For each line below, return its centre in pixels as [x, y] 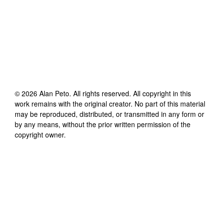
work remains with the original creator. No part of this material [110, 103]
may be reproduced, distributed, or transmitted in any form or [110, 114]
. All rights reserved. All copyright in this [130, 93]
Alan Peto [54, 93]
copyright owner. [40, 134]
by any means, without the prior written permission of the [103, 124]
